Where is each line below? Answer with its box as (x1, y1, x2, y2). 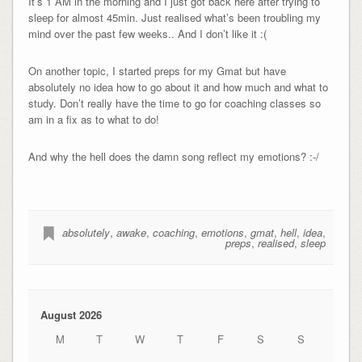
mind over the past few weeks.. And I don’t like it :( (27, 25, 267, 41)
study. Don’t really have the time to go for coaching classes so (27, 95, 321, 111)
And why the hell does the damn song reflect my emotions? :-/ (27, 148, 319, 164)
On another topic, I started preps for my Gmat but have (27, 62, 286, 78)
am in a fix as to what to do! (27, 111, 159, 127)
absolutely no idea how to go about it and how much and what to (27, 78, 328, 95)
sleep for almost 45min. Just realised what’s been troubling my (27, 9, 321, 25)
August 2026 (40, 306, 102, 322)
